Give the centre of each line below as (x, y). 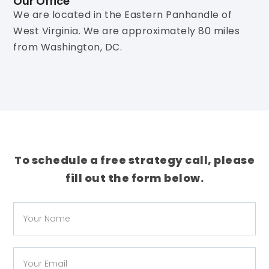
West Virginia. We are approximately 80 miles (127, 31)
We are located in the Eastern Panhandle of (123, 15)
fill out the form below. (134, 178)
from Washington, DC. (68, 47)
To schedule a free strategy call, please (134, 160)
